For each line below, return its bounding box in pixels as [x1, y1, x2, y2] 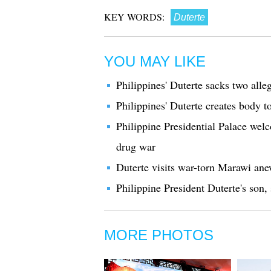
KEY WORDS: [104, 10, 165, 23]
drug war [116, 139, 155, 154]
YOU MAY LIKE [104, 53, 206, 70]
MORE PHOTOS [104, 227, 214, 243]
